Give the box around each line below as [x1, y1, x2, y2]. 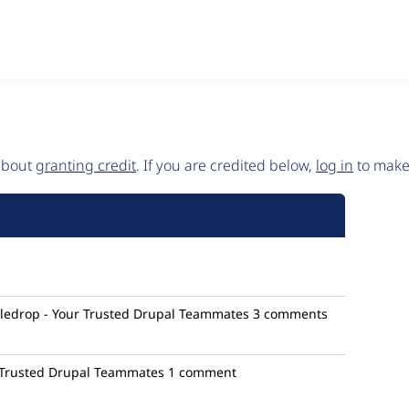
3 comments [253, 305, 328, 322]
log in [316, 155, 353, 175]
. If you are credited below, [136, 155, 316, 175]
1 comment [168, 363, 236, 381]
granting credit [36, 155, 136, 175]
